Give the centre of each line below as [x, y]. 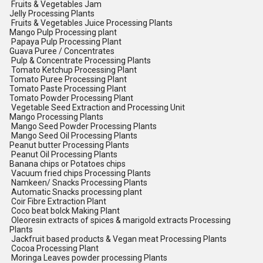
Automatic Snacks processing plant [76, 192]
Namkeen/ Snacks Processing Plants [78, 183]
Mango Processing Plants [56, 117]
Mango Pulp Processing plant [63, 32]
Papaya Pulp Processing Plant [65, 42]
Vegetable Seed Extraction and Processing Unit [97, 107]
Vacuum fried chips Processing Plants [80, 173]
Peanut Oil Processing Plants [63, 154]
